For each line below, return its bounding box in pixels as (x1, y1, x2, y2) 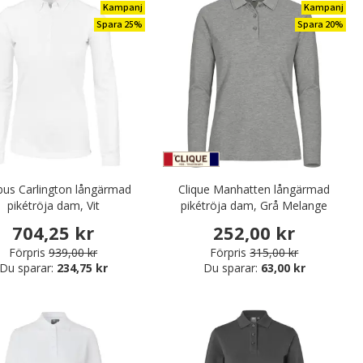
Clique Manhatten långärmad (178, 181, 331, 197)
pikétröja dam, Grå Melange (181, 197, 328, 213)
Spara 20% (297, 17, 344, 32)
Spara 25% (96, 17, 143, 32)
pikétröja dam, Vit (6, 197, 100, 213)
